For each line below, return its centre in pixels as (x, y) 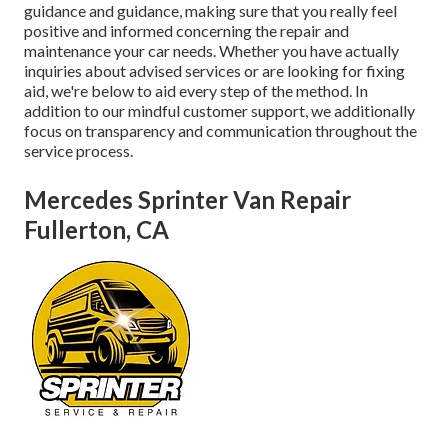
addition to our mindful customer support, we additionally (219, 111)
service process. (78, 151)
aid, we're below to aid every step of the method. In (196, 91)
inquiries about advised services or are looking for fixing (214, 71)
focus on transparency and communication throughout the (220, 131)
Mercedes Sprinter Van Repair (187, 200)
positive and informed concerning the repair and (186, 31)
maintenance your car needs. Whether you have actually (211, 51)
